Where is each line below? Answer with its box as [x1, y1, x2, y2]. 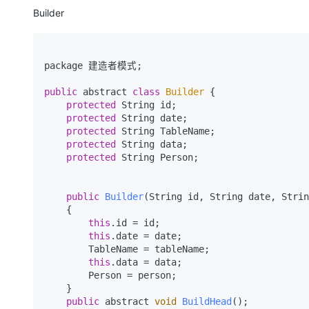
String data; [116, 139, 188, 150]
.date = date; [110, 230, 182, 241]
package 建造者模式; [44, 60, 142, 71]
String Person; [116, 152, 199, 163]
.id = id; [110, 217, 160, 228]
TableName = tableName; [44, 243, 88, 255]
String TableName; [116, 126, 215, 137]
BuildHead [182, 296, 232, 307]
